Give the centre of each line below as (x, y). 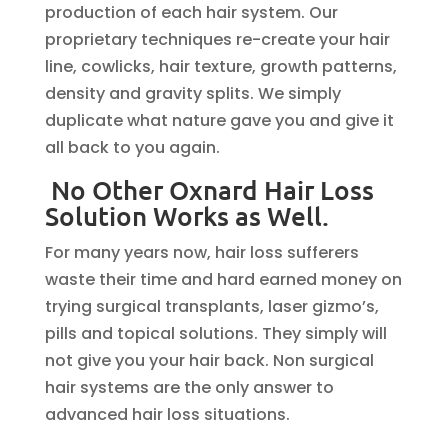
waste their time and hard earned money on (223, 279)
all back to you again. (132, 147)
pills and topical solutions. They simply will (215, 333)
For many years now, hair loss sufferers (201, 252)
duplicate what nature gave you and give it (219, 120)
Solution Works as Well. (186, 215)
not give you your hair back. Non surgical (209, 360)
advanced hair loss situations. (167, 414)
